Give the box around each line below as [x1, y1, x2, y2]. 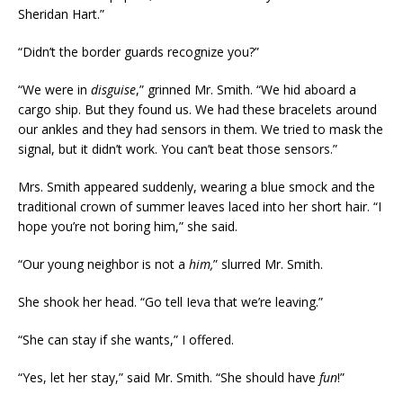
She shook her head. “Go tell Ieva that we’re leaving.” [18, 293, 323, 310]
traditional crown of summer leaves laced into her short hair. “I [18, 198, 381, 215]
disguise [91, 81, 136, 98]
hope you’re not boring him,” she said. [18, 218, 237, 235]
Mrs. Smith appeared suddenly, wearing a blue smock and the [18, 178, 375, 195]
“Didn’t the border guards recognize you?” [18, 43, 259, 60]
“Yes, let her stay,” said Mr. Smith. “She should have [18, 369, 319, 386]
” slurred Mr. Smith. [213, 255, 323, 273]
